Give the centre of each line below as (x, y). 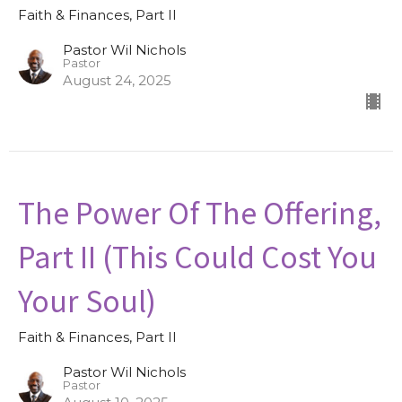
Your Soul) (87, 299)
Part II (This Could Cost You (197, 255)
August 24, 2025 (117, 80)
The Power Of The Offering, (200, 211)
